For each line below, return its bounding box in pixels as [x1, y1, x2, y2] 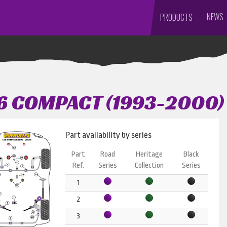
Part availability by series [65, 130, 152, 140]
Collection [134, 161, 164, 170]
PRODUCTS [160, 11, 193, 23]
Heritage [135, 150, 163, 159]
